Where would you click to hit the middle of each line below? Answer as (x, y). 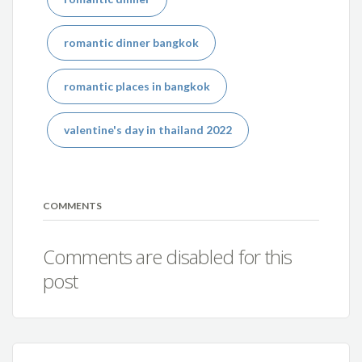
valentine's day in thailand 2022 (148, 130)
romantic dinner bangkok (132, 43)
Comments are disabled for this (168, 256)
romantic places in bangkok (137, 86)
